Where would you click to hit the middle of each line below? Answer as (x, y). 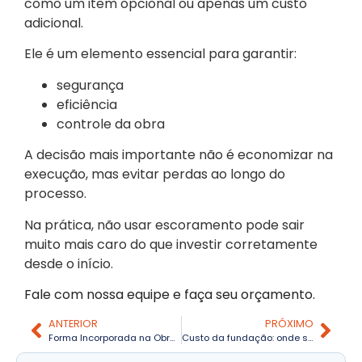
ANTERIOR (73, 324)
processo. (55, 194)
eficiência (87, 104)
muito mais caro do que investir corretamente (171, 244)
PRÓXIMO (289, 324)
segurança (90, 85)
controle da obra (111, 124)
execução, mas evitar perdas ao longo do (155, 175)
